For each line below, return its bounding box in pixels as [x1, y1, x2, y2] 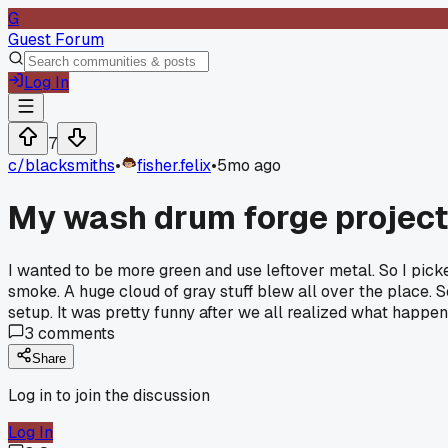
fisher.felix [137, 155, 211, 176]
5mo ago [217, 155, 281, 176]
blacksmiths [25, 155, 115, 176]
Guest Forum [8, 29, 104, 50]
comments [34, 322, 115, 344]
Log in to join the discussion [8, 384, 210, 406]
